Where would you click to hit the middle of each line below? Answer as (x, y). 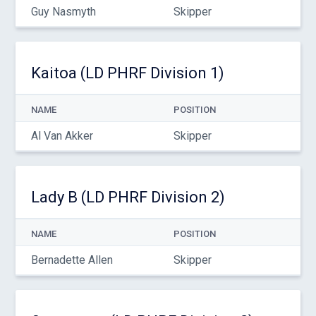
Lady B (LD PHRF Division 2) (128, 197)
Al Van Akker (62, 136)
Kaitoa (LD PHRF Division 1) (127, 73)
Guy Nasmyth (63, 12)
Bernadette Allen (72, 260)
